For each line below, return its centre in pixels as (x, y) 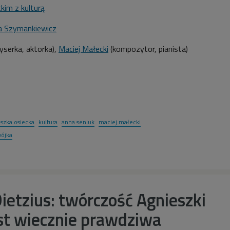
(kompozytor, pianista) (148, 49)
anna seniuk (78, 122)
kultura (48, 122)
